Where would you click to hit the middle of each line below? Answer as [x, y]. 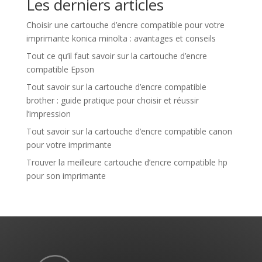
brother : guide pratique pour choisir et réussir [112, 100]
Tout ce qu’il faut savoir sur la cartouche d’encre [116, 56]
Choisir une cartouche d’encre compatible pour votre [125, 25]
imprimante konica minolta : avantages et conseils [121, 38]
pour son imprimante [66, 176]
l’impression [48, 114]
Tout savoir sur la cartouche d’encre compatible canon [129, 131]
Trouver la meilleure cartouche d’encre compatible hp [127, 162]
